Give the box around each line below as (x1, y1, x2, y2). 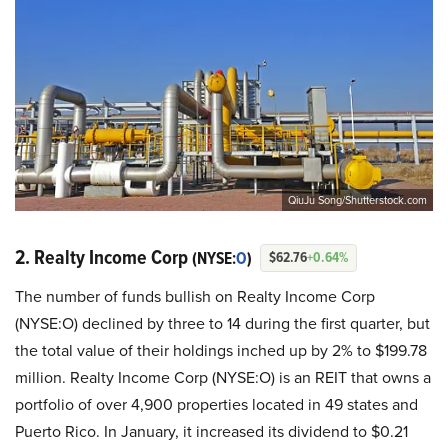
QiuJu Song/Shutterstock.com (288, 191, 427, 208)
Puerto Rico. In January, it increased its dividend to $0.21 (15, 419, 408, 443)
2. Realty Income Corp (15, 241, 192, 272)
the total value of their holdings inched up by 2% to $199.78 (15, 338, 427, 362)
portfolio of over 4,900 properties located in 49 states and (15, 392, 418, 416)
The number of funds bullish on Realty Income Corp (15, 284, 375, 308)
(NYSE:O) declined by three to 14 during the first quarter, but (15, 311, 430, 335)
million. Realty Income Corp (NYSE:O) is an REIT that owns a (15, 365, 431, 389)
